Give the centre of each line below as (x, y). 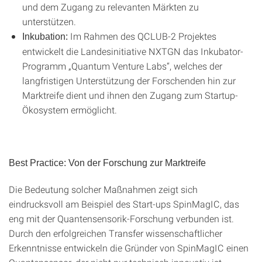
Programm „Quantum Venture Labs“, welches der (122, 66)
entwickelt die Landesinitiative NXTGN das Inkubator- (133, 51)
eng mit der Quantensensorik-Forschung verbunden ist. (121, 218)
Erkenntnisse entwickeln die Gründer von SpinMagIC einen (129, 248)
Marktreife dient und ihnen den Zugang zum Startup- (130, 95)
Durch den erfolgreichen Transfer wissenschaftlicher (116, 233)
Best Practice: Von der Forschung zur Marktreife (107, 163)
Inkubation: (45, 37)
